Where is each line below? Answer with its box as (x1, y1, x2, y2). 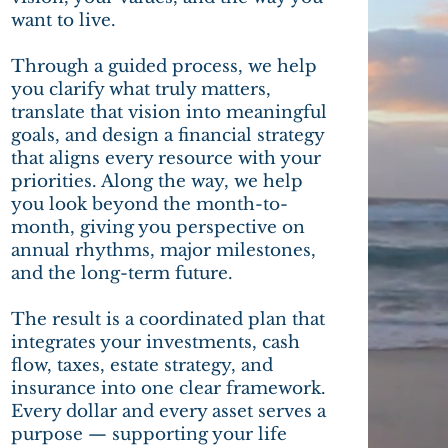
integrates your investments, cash (11, 332, 301, 353)
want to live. (11, 10, 117, 31)
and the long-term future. (11, 263, 234, 284)
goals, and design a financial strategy (11, 125, 325, 146)
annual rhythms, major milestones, (11, 240, 317, 261)
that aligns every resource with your (11, 148, 322, 169)
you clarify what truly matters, (11, 79, 272, 100)
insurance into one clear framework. (11, 378, 327, 399)
